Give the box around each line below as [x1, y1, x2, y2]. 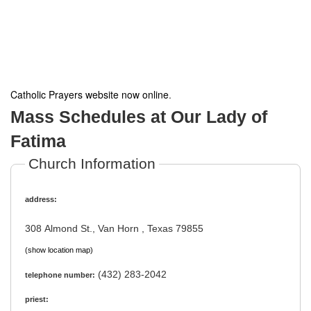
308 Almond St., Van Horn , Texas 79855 [25, 223, 203, 234]
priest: [25, 295, 49, 304]
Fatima [10, 131, 66, 151]
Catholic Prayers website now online [10, 87, 169, 101]
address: [25, 195, 57, 203]
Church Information [28, 155, 155, 171]
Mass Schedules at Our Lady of [10, 107, 267, 126]
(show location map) [25, 246, 93, 254]
